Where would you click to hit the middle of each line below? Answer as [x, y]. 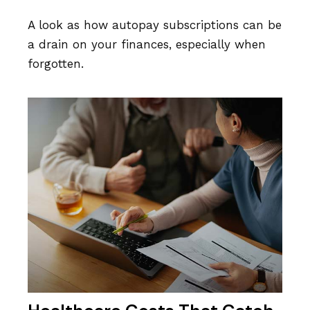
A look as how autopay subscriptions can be [155, 25]
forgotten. [56, 63]
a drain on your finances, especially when [147, 44]
